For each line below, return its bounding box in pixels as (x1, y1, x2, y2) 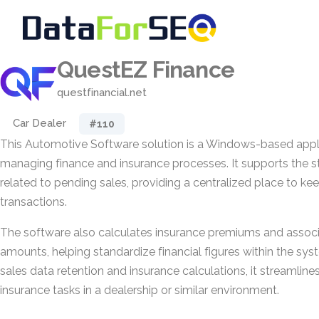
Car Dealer (13, 117, 66, 130)
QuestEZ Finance (57, 56, 234, 83)
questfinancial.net (57, 86, 147, 99)
